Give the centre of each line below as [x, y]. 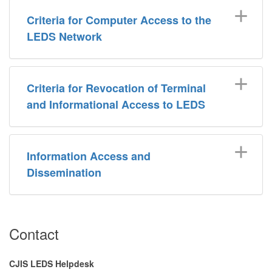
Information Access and [89, 156]
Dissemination [64, 172]
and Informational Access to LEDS [116, 104]
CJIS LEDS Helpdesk [52, 263]
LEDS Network [64, 36]
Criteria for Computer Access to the [119, 20]
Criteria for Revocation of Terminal [116, 88]
